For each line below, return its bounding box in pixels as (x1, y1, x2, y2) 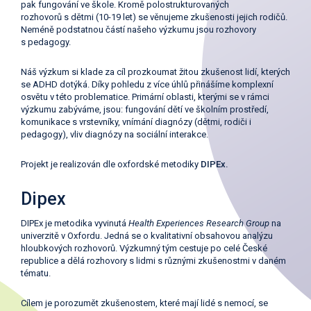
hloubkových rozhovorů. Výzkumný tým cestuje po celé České (21, 243, 267, 253)
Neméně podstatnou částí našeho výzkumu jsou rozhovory (21, 24, 256, 35)
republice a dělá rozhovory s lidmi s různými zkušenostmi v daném (21, 255, 286, 266)
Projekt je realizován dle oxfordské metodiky (21, 159, 201, 169)
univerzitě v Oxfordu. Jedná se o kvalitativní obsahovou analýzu (21, 230, 273, 241)
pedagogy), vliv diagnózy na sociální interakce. (21, 129, 208, 140)
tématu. (21, 268, 51, 278)
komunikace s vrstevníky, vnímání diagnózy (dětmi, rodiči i (21, 117, 251, 127)
